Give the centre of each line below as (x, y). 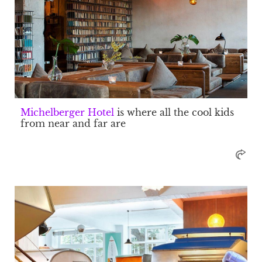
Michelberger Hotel (67, 112)
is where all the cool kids (174, 112)
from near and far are (73, 123)
